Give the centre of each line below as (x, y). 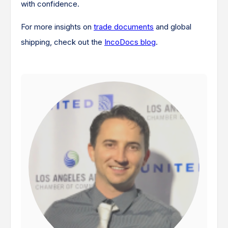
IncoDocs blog (130, 42)
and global (173, 27)
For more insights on (57, 27)
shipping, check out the (63, 42)
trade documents (124, 27)
